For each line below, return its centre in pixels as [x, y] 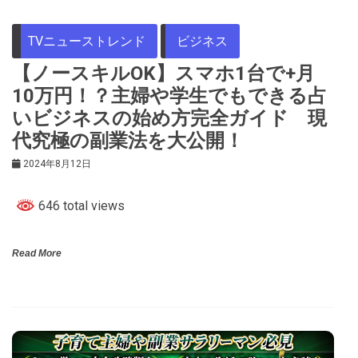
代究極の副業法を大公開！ [128, 140]
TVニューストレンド [87, 41]
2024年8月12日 [57, 163]
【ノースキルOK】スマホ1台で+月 [163, 73]
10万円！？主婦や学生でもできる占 [169, 95]
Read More [37, 253]
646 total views [80, 205]
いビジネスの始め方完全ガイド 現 [169, 118]
